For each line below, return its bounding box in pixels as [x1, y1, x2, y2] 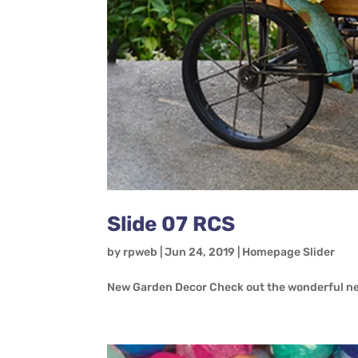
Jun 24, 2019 [165, 245, 236, 259]
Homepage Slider [242, 245, 336, 259]
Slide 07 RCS [107, 211, 236, 237]
